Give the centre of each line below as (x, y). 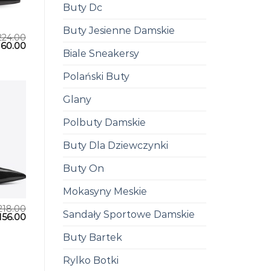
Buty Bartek (92, 237)
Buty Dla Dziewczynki (115, 145)
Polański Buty (96, 76)
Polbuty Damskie (104, 122)
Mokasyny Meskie (105, 191)
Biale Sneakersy (101, 53)
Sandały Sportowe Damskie (129, 214)
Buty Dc (82, 7)
